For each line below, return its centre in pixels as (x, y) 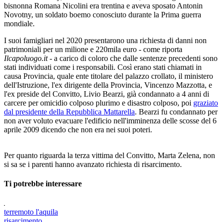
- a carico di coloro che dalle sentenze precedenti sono (133, 58)
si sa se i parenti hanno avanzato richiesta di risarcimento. (93, 164)
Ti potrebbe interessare (43, 183)
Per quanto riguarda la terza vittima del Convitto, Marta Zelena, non (110, 155)
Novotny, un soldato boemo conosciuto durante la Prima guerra (103, 14)
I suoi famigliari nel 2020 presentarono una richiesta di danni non (105, 40)
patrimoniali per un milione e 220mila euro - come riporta (93, 49)
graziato (206, 103)
